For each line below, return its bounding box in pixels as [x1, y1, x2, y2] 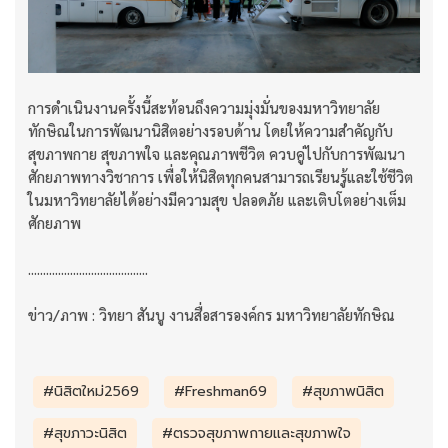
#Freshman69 [174, 380, 267, 402]
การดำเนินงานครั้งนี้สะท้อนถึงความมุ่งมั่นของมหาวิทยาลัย [28, 97, 380, 117]
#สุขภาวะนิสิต [43, 422, 127, 444]
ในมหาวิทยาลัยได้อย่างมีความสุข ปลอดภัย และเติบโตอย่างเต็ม [28, 189, 406, 209]
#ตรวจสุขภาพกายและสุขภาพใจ [162, 422, 351, 444]
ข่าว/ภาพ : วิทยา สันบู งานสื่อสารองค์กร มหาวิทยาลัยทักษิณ [28, 304, 395, 324]
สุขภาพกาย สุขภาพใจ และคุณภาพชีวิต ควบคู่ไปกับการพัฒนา [28, 143, 405, 163]
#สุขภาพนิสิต [302, 380, 384, 402]
